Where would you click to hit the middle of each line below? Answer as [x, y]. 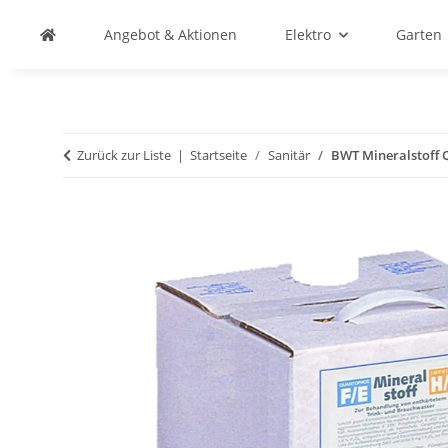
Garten [419, 34]
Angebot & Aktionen [170, 34]
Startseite [218, 155]
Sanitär [289, 155]
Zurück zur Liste [124, 155]
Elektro [308, 34]
